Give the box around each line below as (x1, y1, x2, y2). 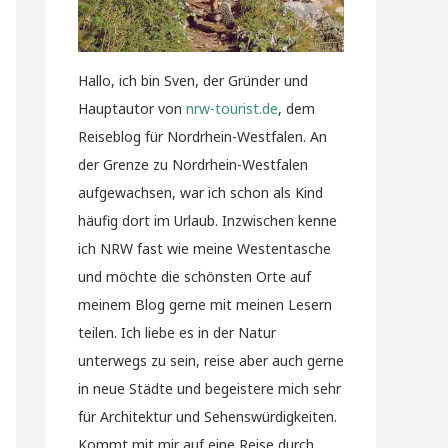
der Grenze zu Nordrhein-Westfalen (78, 155, 308, 174)
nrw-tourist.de (186, 99, 278, 118)
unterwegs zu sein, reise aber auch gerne (78, 351, 344, 370)
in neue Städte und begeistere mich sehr (78, 379, 341, 398)
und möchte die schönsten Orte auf (78, 267, 311, 286)
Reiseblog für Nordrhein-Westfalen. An (78, 127, 327, 146)
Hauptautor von (78, 99, 186, 118)
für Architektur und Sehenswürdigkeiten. (78, 407, 337, 426)
